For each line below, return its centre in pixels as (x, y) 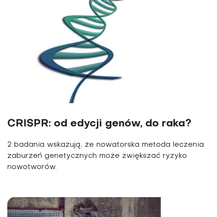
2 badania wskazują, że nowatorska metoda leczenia (106, 145)
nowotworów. (32, 167)
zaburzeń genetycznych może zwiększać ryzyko (97, 156)
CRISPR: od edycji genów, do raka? (99, 124)
